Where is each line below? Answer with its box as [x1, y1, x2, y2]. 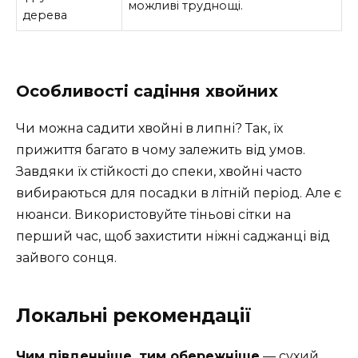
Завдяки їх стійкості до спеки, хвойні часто [16, 164, 302, 180]
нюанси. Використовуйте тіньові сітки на [16, 207, 291, 223]
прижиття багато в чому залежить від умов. [16, 142, 305, 158]
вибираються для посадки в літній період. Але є [16, 185, 341, 201]
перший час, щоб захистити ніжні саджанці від [16, 229, 330, 245]
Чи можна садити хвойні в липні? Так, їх [16, 121, 283, 137]
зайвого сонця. [16, 250, 117, 266]
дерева [22, 8, 68, 23]
